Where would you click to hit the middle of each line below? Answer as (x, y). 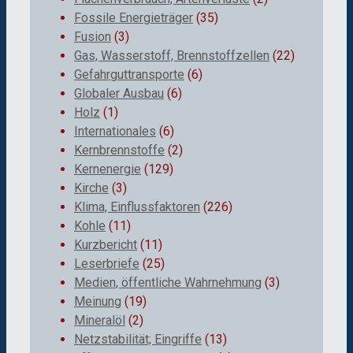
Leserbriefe (107, 263)
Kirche (91, 188)
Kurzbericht (106, 244)
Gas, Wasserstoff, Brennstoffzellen (172, 55)
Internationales (115, 131)
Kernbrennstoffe (119, 150)
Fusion (93, 36)
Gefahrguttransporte (129, 74)
